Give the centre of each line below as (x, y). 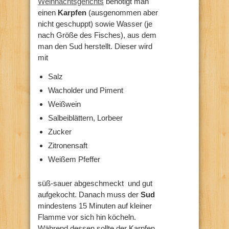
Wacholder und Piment (86, 90)
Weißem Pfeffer (74, 159)
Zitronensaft (68, 145)
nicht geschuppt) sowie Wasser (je (95, 24)
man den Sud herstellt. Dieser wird (95, 46)
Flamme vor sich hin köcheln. (87, 217)
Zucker (60, 131)
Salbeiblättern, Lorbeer (85, 118)
